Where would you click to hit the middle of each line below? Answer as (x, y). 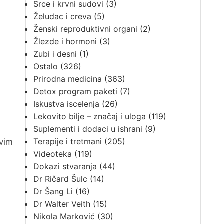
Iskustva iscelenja (66, 104)
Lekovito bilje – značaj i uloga (89, 116)
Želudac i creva (62, 16)
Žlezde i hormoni (65, 41)
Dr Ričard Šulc (60, 179)
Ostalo (45, 66)
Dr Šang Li (53, 191)
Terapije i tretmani (67, 141)
